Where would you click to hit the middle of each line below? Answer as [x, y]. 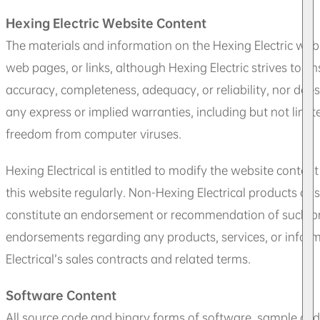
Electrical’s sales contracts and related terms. [128, 259]
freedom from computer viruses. [94, 134]
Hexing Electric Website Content [106, 23]
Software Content [61, 295]
